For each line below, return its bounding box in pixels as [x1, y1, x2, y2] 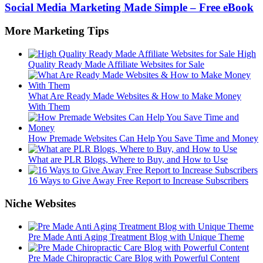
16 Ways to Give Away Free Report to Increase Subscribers [28, 176, 248, 186]
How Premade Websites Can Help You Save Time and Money [28, 133, 258, 144]
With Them [28, 102, 70, 112]
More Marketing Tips [5, 25, 109, 38]
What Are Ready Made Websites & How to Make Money [28, 91, 241, 102]
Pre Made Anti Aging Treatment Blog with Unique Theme [28, 231, 244, 242]
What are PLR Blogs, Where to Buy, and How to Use [28, 154, 228, 165]
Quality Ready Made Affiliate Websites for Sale [28, 59, 204, 70]
